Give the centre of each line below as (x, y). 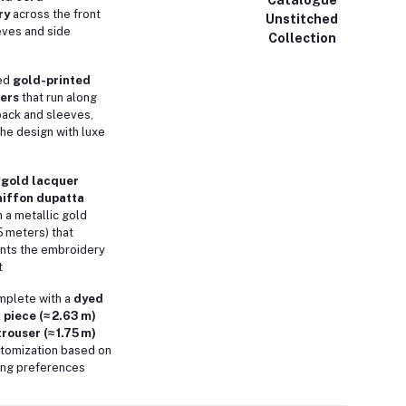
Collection (302, 38)
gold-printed (51, 80)
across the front (55, 14)
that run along (58, 97)
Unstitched (302, 19)
